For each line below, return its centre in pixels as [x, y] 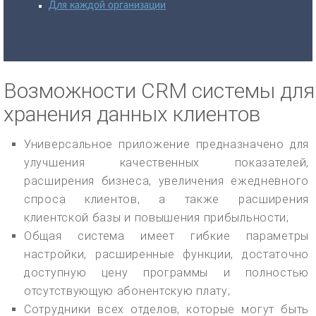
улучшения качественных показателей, [166, 163]
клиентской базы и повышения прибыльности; [157, 218]
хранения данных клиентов [132, 114]
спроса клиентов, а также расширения [166, 200]
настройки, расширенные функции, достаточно [166, 255]
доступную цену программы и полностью [166, 273]
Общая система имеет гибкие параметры [166, 236]
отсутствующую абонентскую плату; [127, 291]
